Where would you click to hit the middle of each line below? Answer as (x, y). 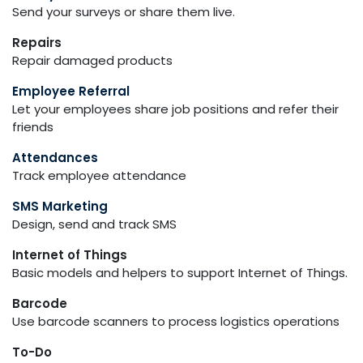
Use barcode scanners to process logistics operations (176, 321)
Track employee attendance (99, 175)
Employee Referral (71, 91)
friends (33, 127)
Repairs (37, 43)
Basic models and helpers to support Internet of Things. (180, 273)
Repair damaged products (92, 60)
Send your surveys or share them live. (124, 12)
